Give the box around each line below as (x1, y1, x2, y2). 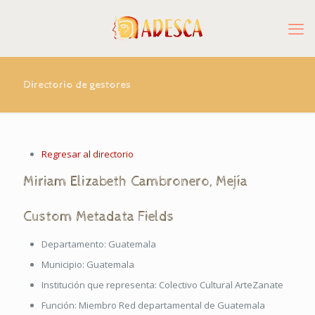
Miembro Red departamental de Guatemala (79, 299, 265, 311)
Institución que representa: (41, 278, 159, 291)
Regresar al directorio (41, 148, 134, 160)
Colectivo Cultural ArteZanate (159, 278, 283, 291)
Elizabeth (70, 174, 127, 190)
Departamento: (41, 238, 108, 250)
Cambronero (131, 174, 210, 190)
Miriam (23, 174, 67, 190)
